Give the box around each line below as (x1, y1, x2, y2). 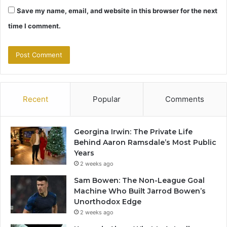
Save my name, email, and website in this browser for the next (17, 7, 217, 15)
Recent (22, 94, 48, 104)
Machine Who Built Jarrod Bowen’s (74, 186, 206, 196)
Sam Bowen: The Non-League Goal (74, 176, 205, 185)
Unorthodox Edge (74, 197, 141, 207)
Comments (165, 94, 205, 104)
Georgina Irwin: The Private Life (74, 127, 193, 137)
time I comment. (8, 22, 61, 30)
